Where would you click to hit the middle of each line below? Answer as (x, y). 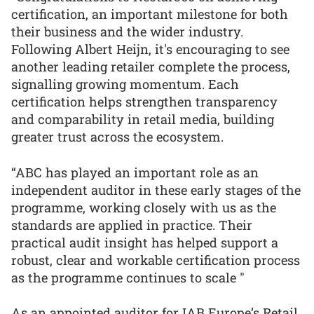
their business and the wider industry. (127, 32)
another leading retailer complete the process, (151, 67)
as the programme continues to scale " (128, 277)
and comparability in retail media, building (143, 120)
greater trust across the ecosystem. (117, 137)
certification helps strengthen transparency (144, 102)
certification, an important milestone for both (150, 14)
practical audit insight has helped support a (145, 242)
